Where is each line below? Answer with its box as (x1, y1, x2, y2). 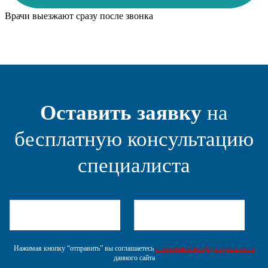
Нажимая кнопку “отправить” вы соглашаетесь (13, 243, 156, 252)
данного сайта (113, 253, 155, 262)
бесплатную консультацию (14, 127, 254, 151)
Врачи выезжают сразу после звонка (5, 10, 153, 21)
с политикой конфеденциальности (155, 243, 255, 252)
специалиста (78, 153, 190, 177)
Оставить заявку (40, 100, 202, 124)
